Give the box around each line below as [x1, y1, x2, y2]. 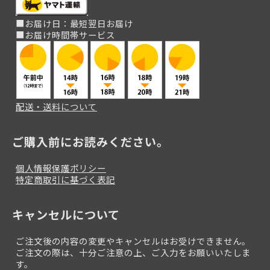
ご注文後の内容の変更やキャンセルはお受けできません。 [16, 234, 251, 247]
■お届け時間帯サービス [16, 28, 115, 41]
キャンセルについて [12, 206, 120, 223]
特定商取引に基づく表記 [16, 172, 115, 186]
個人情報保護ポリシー [16, 161, 106, 174]
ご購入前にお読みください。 [12, 133, 169, 150]
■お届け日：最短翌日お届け [16, 16, 133, 30]
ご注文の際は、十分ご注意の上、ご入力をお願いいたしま [16, 245, 251, 259]
